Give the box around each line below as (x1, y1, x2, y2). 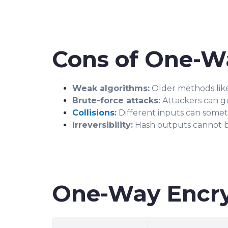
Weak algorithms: (72, 83, 150, 93)
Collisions (72, 108, 115, 118)
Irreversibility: (72, 120, 133, 130)
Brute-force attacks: (72, 96, 160, 105)
